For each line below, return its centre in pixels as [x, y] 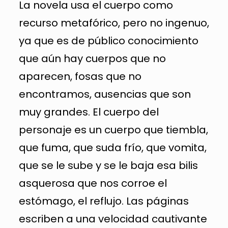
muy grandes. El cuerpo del [89, 112]
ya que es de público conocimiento [108, 41]
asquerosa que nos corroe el [93, 183]
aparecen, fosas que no [80, 76]
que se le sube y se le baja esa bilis [108, 165]
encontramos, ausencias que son [105, 94]
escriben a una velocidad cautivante [113, 219]
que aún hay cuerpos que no [92, 59]
